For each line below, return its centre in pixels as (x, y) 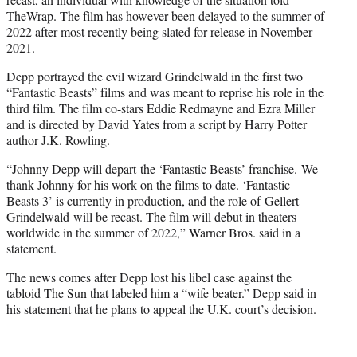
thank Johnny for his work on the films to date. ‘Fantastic (148, 185)
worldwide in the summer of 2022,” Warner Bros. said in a (153, 233)
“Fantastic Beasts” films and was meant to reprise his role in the (165, 92)
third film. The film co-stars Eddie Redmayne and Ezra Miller (161, 108)
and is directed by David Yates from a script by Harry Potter (157, 124)
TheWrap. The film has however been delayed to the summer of (165, 16)
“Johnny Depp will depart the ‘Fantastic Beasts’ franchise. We (162, 169)
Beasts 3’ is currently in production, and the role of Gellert (153, 201)
